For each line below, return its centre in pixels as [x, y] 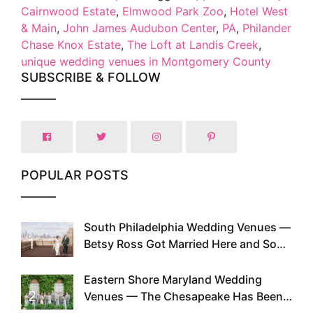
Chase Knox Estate [71, 45]
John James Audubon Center [139, 28]
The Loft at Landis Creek [193, 45]
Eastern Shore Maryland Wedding [173, 280]
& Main [39, 28]
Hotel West [259, 12]
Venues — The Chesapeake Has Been [183, 297]
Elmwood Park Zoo [173, 12]
